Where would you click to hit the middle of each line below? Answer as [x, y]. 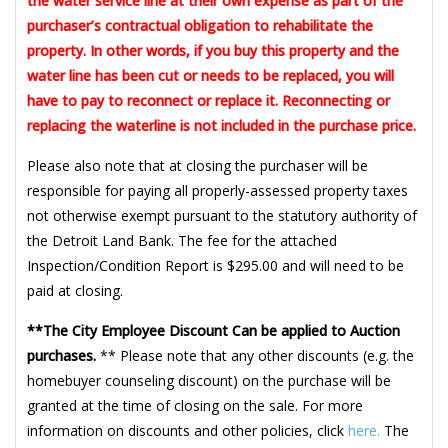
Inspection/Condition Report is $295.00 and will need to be [215, 265]
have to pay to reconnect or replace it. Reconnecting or [208, 100]
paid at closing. [75, 290]
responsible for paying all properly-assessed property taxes [217, 190]
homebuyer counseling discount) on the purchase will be [209, 380]
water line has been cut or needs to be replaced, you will [210, 75]
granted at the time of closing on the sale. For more [195, 405]
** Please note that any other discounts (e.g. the [255, 355]
